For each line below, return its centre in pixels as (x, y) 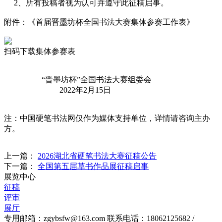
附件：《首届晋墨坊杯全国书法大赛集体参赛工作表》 (99, 22)
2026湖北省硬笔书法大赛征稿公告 (97, 156)
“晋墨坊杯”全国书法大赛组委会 (78, 80)
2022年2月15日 (57, 90)
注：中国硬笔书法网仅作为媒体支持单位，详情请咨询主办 (107, 118)
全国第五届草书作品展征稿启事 (93, 166)
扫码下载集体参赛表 (40, 51)
